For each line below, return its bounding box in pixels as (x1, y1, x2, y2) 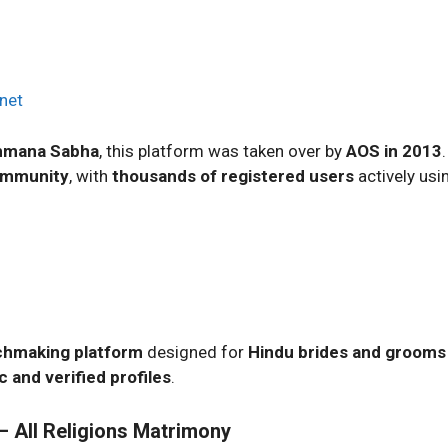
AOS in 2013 (346, 140, 442, 161)
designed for (143, 342, 248, 362)
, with (69, 165, 112, 186)
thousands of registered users (112, 165, 354, 186)
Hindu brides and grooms (248, 342, 446, 362)
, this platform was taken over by (99, 140, 346, 161)
